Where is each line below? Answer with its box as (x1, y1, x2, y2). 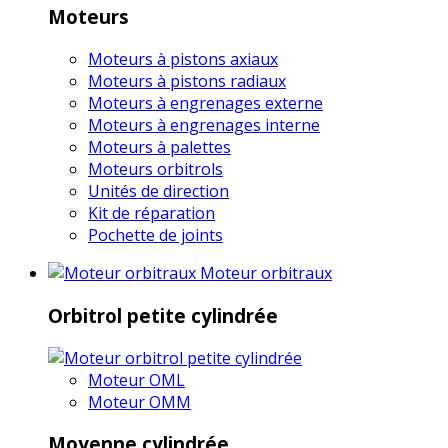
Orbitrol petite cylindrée (48, 302, 278, 328)
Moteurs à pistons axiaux (88, 48, 278, 71)
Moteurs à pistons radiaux (88, 70, 286, 93)
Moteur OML (88, 368, 185, 391)
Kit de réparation (88, 202, 215, 225)
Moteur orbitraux (200, 262, 332, 285)
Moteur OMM (88, 390, 191, 413)
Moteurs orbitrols (88, 158, 223, 181)
